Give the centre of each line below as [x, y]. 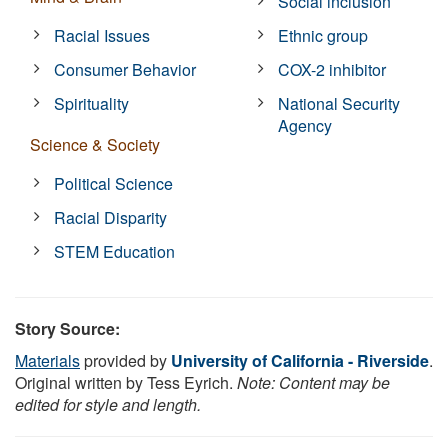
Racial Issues [102, 35]
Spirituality [92, 103]
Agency [305, 125]
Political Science [114, 183]
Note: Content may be [313, 382]
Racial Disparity [111, 217]
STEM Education [115, 251]
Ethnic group [323, 35]
